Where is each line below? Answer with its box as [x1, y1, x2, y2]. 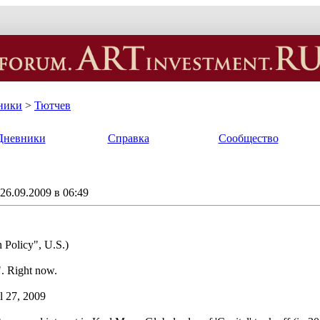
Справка [107, 131, 149, 144]
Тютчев [34, 99, 71, 111]
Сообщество [218, 131, 279, 144]
